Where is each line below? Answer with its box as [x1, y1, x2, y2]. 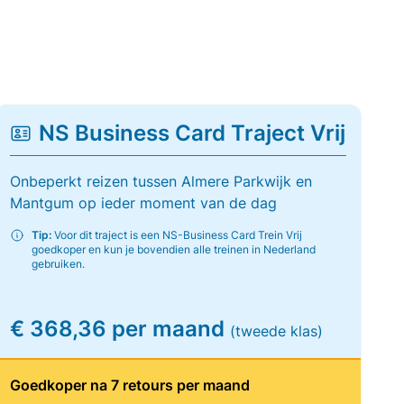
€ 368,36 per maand [9, 316, 230, 342]
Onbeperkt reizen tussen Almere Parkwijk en [9, 172, 312, 190]
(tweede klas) [229, 322, 323, 340]
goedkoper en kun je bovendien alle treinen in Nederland [31, 243, 316, 256]
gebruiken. [31, 257, 85, 271]
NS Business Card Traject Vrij [38, 120, 345, 146]
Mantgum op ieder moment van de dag [9, 194, 277, 212]
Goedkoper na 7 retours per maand [9, 376, 250, 394]
